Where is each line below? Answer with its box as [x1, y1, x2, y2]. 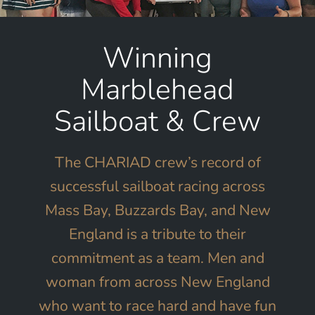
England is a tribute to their [69, 224, 246, 245]
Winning [103, 37, 212, 77]
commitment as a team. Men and [51, 247, 264, 269]
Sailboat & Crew [54, 101, 261, 141]
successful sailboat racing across [50, 176, 265, 197]
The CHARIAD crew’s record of [54, 152, 261, 173]
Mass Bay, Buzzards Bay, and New [44, 200, 271, 221]
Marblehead [81, 69, 234, 109]
